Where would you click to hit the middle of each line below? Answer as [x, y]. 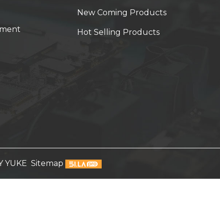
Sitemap [47, 164]
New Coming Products [122, 13]
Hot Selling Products [118, 32]
